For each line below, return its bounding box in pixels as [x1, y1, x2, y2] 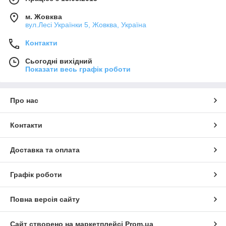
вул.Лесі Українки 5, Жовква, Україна [25, 20, 146, 29]
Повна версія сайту [10, 195, 80, 203]
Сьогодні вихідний [25, 56, 92, 65]
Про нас [10, 96, 38, 104]
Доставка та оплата [10, 145, 80, 154]
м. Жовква [25, 12, 62, 21]
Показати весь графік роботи [25, 65, 131, 73]
